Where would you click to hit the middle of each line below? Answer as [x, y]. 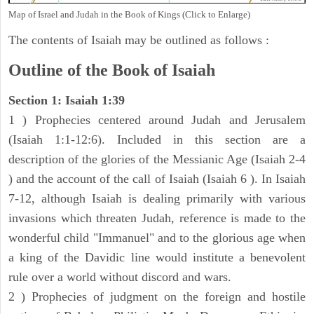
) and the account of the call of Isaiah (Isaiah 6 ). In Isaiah [157, 179]
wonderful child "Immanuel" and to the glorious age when [157, 238]
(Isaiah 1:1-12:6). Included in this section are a [157, 140]
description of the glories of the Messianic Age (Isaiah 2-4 [157, 159]
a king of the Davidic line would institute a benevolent [157, 258]
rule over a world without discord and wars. [120, 277]
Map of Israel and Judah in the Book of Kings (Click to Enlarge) [129, 15]
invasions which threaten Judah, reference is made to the [157, 218]
